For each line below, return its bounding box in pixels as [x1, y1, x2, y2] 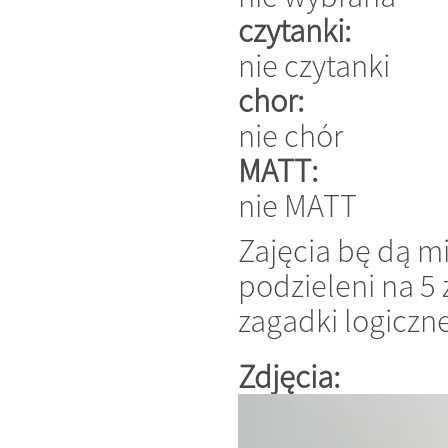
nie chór [238, 114, 343, 156]
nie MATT [238, 184, 357, 226]
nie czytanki [238, 44, 390, 86]
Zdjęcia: [238, 356, 346, 398]
